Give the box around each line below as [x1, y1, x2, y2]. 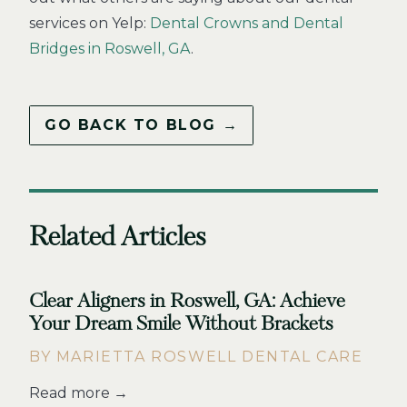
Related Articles [29, 221, 206, 254]
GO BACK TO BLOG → [45, 116, 239, 134]
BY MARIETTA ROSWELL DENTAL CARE [29, 348, 363, 366]
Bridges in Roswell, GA [29, 40, 191, 57]
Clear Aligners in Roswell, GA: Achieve [29, 289, 345, 313]
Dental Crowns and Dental [150, 15, 343, 32]
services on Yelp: [29, 15, 150, 32]
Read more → [29, 384, 128, 402]
